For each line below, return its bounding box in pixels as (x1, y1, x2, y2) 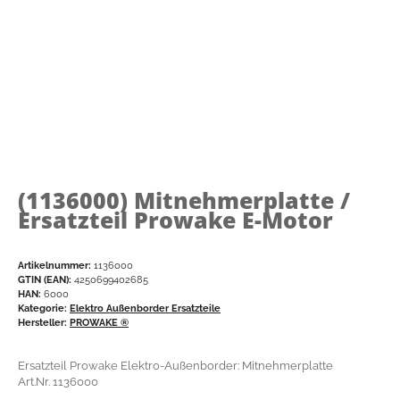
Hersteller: (18, 315, 67, 329)
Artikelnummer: (18, 258, 94, 271)
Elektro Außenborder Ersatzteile (70, 301, 221, 314)
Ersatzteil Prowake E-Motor (18, 204, 333, 235)
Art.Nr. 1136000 (18, 374, 98, 388)
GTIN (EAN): (18, 272, 71, 286)
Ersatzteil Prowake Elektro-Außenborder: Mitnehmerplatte (18, 358, 333, 372)
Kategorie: (18, 301, 70, 314)
